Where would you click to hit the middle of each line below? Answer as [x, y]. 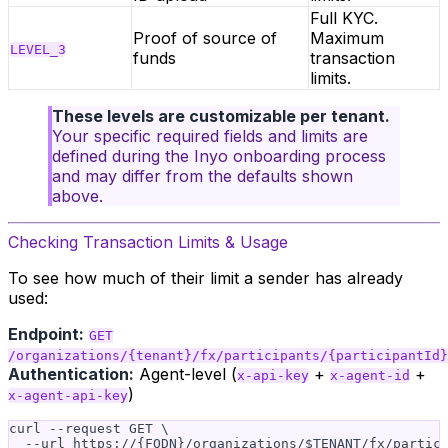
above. [77, 196]
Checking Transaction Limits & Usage [148, 242]
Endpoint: [46, 334]
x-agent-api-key [68, 395]
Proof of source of [205, 38]
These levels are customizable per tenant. [221, 116]
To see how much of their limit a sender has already [205, 278]
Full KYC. [344, 18]
